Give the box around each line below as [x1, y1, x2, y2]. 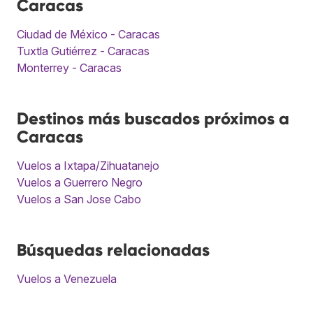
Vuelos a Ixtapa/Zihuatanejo [17, 158, 159, 173]
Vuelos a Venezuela [17, 271, 117, 286]
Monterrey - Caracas [17, 60, 122, 75]
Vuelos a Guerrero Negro [17, 175, 143, 189]
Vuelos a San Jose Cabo [17, 191, 141, 206]
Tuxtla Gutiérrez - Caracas [17, 43, 150, 58]
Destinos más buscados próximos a [17, 108, 289, 129]
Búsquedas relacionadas [17, 239, 210, 260]
